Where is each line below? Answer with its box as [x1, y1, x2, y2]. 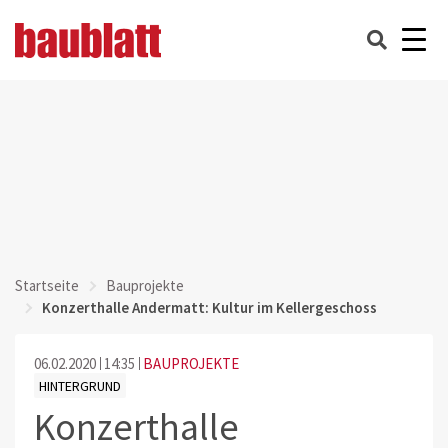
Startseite [15, 276, 79, 295]
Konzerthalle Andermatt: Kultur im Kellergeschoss [42, 298, 377, 317]
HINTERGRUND [38, 376, 121, 395]
